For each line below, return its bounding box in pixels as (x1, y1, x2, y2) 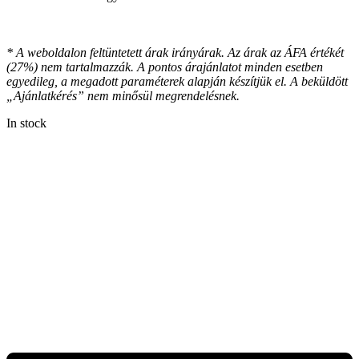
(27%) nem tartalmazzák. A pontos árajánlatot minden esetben (6, 59, 323, 74)
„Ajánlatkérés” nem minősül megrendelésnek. (6, 88, 240, 103)
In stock (6, 115, 46, 130)
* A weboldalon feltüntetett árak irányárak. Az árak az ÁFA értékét (6, 45, 344, 59)
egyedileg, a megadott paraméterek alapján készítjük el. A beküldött (6, 74, 348, 88)
